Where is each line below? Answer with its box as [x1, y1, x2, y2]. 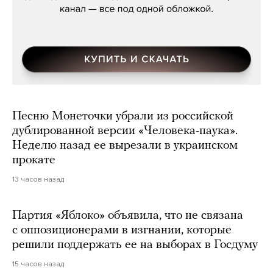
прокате [12, 154, 55, 167]
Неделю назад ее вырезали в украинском [12, 140, 238, 152]
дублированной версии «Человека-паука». [12, 125, 238, 138]
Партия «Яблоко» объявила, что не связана [12, 210, 243, 222]
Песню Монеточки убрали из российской [12, 110, 233, 123]
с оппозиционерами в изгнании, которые [12, 224, 232, 237]
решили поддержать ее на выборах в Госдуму [12, 239, 258, 252]
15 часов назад [12, 260, 64, 269]
